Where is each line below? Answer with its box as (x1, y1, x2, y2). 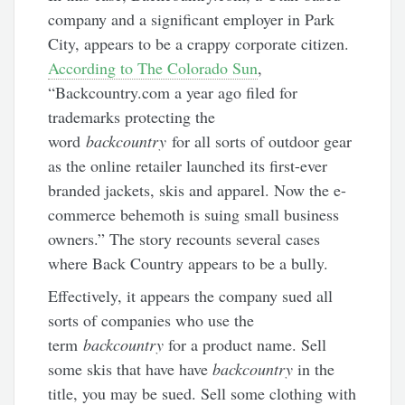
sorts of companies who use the (48, 309, 255, 332)
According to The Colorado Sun (48, 56, 259, 79)
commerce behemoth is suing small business (48, 202, 340, 225)
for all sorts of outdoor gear (166, 129, 353, 152)
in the (293, 358, 335, 381)
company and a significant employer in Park (48, 7, 335, 30)
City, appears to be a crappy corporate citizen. (48, 32, 350, 54)
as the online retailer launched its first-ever (48, 154, 328, 176)
